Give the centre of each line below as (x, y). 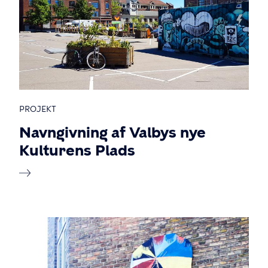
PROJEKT (38, 109)
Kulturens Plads (77, 150)
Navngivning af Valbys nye (112, 133)
